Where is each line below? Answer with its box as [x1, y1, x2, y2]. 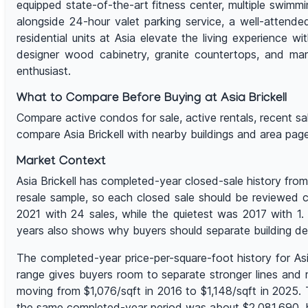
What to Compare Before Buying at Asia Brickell [16, 92, 287, 107]
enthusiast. [16, 64, 71, 78]
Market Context [16, 155, 106, 170]
